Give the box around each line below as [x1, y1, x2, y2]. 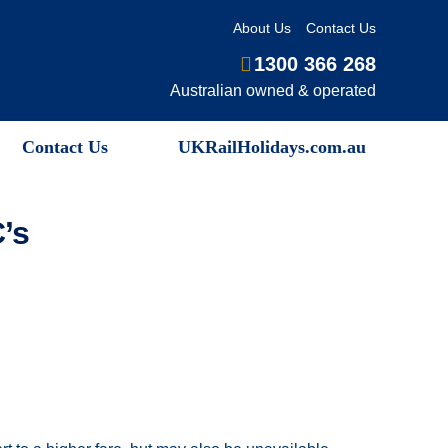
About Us [233, 19, 292, 36]
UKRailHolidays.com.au [177, 136, 366, 157]
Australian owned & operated [170, 81, 377, 99]
